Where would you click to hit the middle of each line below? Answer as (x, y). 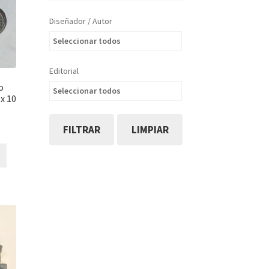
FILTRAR (82, 129)
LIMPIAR (150, 129)
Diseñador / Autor (80, 21)
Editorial (64, 71)
